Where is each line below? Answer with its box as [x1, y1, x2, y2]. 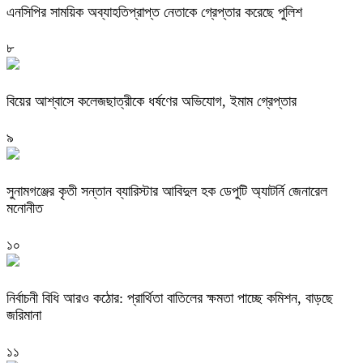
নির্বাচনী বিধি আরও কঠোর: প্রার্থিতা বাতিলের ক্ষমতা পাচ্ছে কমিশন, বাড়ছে [6, 290, 333, 307]
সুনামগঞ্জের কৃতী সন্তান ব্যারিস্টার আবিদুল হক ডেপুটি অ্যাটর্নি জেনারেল [6, 183, 327, 200]
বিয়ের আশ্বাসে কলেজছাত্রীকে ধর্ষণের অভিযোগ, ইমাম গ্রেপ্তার [6, 93, 297, 110]
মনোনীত [6, 200, 43, 217]
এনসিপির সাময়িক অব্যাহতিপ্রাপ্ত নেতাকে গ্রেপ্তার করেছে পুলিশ [6, 3, 302, 20]
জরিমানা [6, 307, 41, 324]
